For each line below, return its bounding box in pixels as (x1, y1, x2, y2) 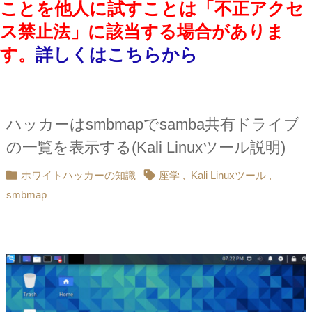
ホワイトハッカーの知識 (21, 169, 136, 182)
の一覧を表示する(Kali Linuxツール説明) (6, 139, 286, 157)
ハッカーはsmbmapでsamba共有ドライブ (6, 116, 299, 134)
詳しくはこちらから (36, 45, 198, 65)
